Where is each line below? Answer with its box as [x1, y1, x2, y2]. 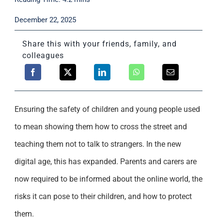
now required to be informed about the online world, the [14, 174, 202, 184]
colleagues [22, 50, 64, 60]
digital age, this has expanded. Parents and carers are [14, 156, 197, 166]
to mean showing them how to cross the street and [14, 122, 187, 131]
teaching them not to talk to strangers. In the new [14, 139, 181, 149]
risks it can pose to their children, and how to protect [14, 191, 192, 201]
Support [12, 2, 42, 13]
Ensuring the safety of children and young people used [14, 104, 200, 114]
